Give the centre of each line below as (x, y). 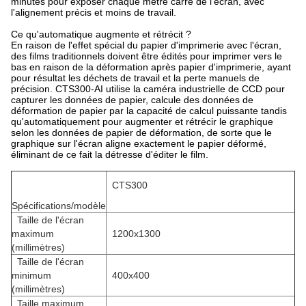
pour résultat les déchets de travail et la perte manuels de (135, 78)
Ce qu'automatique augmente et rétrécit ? (101, 34)
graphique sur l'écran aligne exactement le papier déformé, (139, 143)
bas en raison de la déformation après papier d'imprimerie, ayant (151, 67)
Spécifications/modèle (59, 206)
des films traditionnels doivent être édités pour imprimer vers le (147, 56)
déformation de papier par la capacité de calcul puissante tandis (149, 111)
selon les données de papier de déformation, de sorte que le (141, 133)
